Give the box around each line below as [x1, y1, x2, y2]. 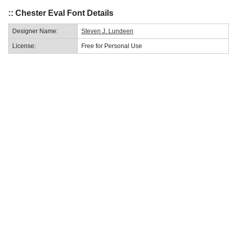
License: [12, 42, 36, 50]
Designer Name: [12, 27, 58, 35]
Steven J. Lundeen [81, 27, 133, 35]
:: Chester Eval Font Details [8, 8, 113, 17]
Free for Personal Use [81, 42, 142, 50]
